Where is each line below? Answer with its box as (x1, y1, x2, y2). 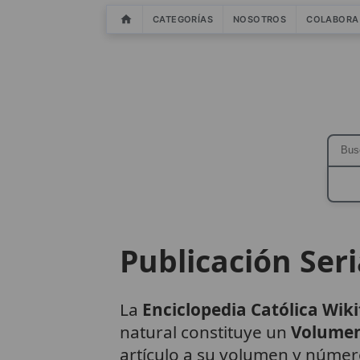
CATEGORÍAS (153, 14, 213, 25)
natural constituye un (119, 321, 291, 344)
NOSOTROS (233, 14, 287, 25)
